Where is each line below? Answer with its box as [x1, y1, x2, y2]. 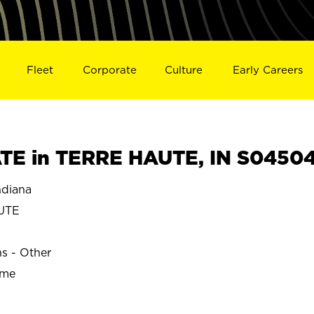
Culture [165, 63, 203, 76]
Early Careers [233, 63, 303, 76]
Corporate [82, 63, 137, 76]
